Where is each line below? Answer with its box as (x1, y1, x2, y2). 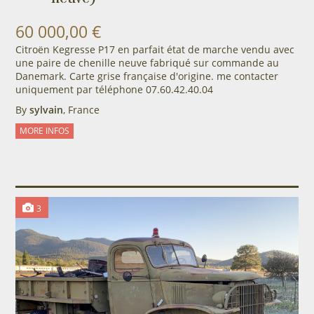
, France (62, 103, 100, 117)
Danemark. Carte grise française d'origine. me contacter (15, 69, 278, 83)
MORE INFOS (19, 125, 69, 137)
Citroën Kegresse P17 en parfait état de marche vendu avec (15, 43, 294, 57)
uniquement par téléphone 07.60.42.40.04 (15, 83, 213, 97)
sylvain (29, 103, 63, 117)
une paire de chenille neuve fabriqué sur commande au (15, 56, 279, 70)
